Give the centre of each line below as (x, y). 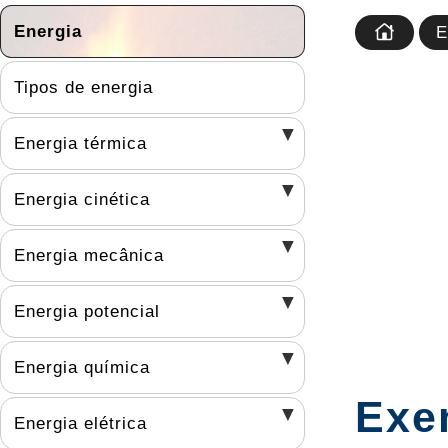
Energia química (82, 367)
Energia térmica (80, 143)
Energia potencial (87, 311)
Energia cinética (82, 199)
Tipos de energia (83, 87)
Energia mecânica (89, 255)
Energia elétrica (80, 423)
